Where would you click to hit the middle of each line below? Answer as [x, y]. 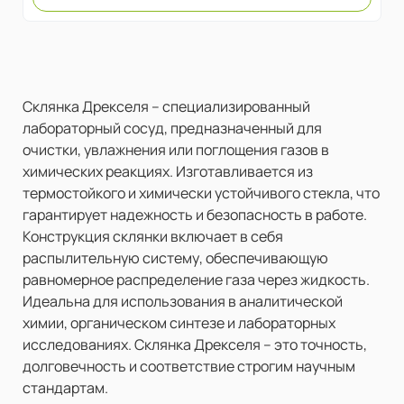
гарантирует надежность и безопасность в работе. [195, 214]
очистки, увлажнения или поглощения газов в [176, 149]
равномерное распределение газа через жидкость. [196, 279]
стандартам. [65, 387]
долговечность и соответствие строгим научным [189, 366]
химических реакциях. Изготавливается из [168, 171]
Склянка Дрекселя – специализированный [166, 106]
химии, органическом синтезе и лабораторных [179, 322]
